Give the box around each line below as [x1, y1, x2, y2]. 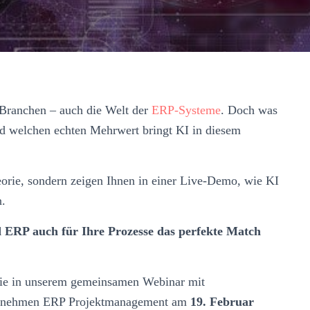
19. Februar [187, 294, 254, 309]
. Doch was [221, 102, 277, 117]
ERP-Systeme [152, 102, 221, 117]
